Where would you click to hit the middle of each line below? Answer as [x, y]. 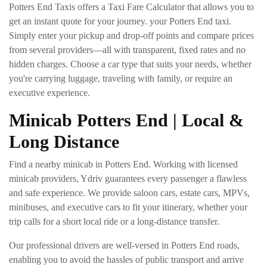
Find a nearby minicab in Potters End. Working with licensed [123, 164]
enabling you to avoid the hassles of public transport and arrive [126, 259]
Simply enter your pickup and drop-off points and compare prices [131, 35]
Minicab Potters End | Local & [126, 120]
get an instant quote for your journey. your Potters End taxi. [120, 21]
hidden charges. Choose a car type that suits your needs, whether [130, 64]
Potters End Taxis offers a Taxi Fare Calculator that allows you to [131, 7]
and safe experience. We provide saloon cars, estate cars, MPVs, [129, 193]
